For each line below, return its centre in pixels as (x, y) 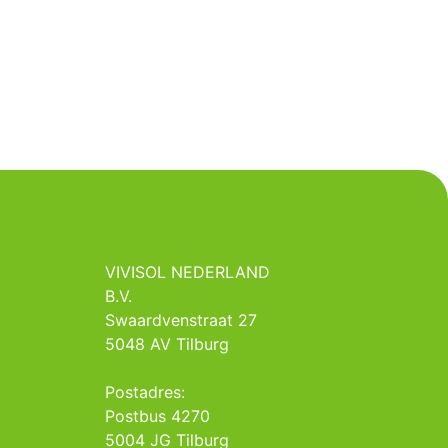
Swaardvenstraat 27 (181, 320)
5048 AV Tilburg (167, 344)
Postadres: (145, 392)
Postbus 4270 (158, 416)
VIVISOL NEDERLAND (188, 272)
